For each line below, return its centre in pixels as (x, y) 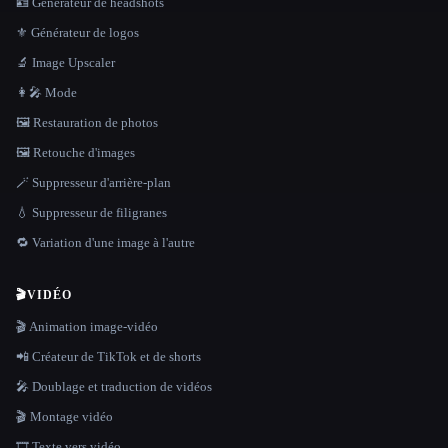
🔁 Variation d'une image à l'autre (105, 242)
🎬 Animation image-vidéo (87, 326)
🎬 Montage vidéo (64, 416)
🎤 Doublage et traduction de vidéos (114, 386)
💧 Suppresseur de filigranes (91, 212)
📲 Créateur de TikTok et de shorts (108, 356)
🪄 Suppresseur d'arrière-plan (93, 182)
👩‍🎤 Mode (46, 92)
